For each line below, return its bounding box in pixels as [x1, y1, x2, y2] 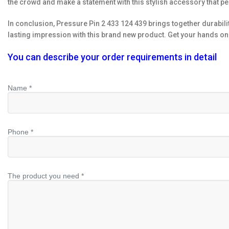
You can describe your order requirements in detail [8, 52, 217, 62]
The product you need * [8, 172, 84, 180]
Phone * [8, 128, 33, 136]
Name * [8, 84, 32, 92]
